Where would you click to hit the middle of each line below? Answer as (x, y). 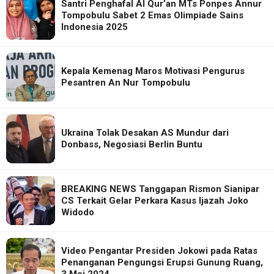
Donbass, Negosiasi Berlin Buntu (132, 145)
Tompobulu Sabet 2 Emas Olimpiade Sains (152, 15)
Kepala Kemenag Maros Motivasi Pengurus (153, 71)
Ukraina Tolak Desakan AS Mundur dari (145, 133)
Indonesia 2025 (94, 27)
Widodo (78, 212)
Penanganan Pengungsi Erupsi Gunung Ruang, (162, 262)
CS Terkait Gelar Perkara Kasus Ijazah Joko (155, 200)
